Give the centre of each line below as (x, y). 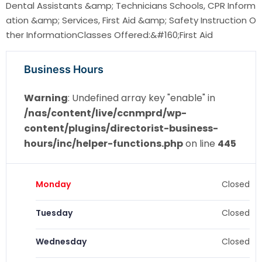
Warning (46, 98)
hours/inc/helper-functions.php (104, 144)
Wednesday (61, 242)
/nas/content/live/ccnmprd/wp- (105, 113)
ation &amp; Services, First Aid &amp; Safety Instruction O (131, 20)
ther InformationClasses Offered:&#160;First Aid (109, 35)
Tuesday (54, 213)
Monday (53, 185)
